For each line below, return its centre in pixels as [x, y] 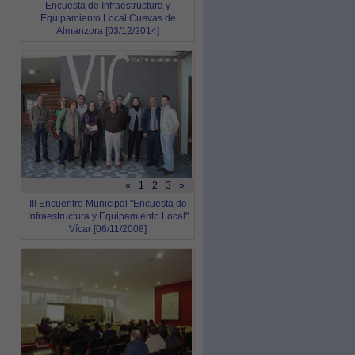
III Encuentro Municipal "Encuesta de [108, 204]
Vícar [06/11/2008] [108, 229]
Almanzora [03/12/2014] [108, 31]
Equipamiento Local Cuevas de [108, 18]
